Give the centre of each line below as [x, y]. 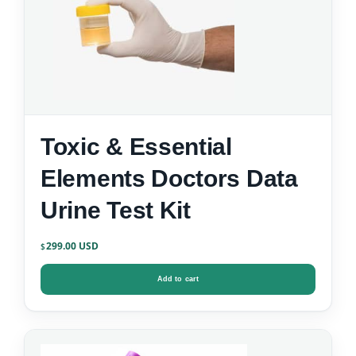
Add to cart [178, 279]
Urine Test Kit [116, 211]
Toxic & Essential [136, 147]
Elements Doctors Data [96, 179]
